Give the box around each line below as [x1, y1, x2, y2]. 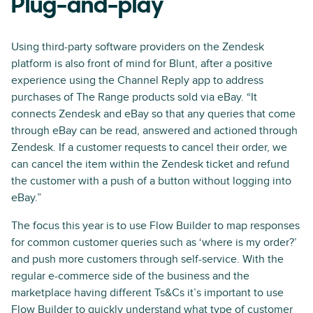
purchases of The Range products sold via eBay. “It [11, 89, 257, 104]
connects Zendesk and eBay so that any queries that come [11, 106, 296, 121]
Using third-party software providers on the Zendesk [11, 39, 264, 54]
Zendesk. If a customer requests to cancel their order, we [11, 140, 287, 154]
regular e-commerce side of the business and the [11, 268, 249, 283]
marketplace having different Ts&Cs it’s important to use [11, 285, 284, 300]
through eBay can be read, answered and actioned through [11, 123, 298, 138]
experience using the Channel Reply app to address [11, 73, 263, 87]
